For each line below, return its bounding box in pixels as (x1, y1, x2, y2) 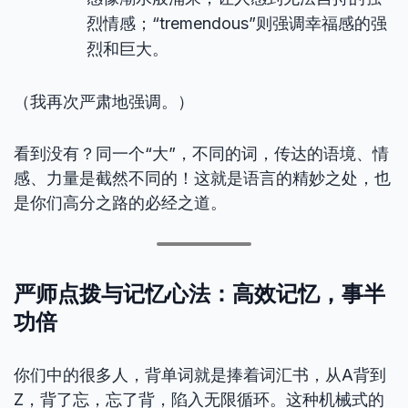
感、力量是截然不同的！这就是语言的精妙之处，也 (14, 168, 391, 188)
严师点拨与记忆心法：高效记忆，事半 (14, 278, 385, 308)
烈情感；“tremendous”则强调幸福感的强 (87, 14, 387, 33)
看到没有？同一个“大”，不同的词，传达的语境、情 (14, 144, 389, 163)
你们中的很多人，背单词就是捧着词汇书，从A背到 (14, 365, 386, 384)
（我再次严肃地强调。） (14, 92, 194, 111)
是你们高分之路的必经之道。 (14, 193, 227, 212)
